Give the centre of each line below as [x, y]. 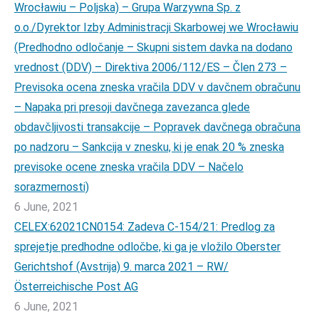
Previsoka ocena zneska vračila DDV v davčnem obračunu [157, 87]
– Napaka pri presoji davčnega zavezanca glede [132, 107]
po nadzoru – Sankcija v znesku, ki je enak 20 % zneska [149, 147]
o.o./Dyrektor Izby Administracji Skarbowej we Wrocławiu [156, 27]
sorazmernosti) [52, 187]
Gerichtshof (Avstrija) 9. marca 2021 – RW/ [121, 267]
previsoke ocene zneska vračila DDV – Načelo [129, 167]
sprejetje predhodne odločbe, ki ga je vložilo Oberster [147, 247]
